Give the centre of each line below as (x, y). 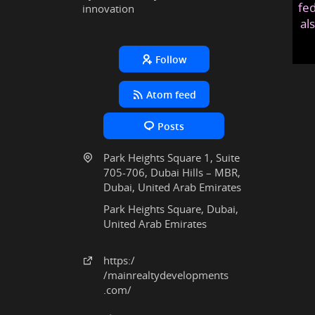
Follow (171, 59)
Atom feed (171, 95)
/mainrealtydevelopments (166, 275)
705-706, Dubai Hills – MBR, (172, 172)
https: (117, 260)
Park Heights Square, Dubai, (171, 209)
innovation (108, 8)
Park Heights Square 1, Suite (172, 157)
